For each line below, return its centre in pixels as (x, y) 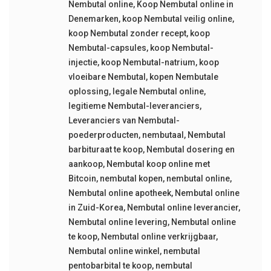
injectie (83, 62)
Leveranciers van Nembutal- (124, 120)
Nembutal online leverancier (182, 207)
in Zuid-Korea (96, 207)
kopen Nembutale (184, 77)
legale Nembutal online (158, 91)
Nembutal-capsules (107, 47)
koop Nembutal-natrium (148, 62)
